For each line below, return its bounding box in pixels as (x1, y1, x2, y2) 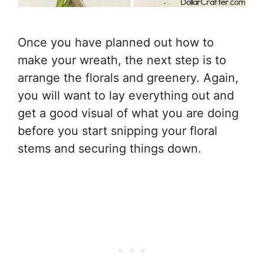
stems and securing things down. (18, 141, 202, 156)
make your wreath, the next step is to (18, 52, 226, 67)
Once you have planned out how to (18, 35, 214, 49)
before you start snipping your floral (18, 123, 217, 138)
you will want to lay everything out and (18, 88, 234, 103)
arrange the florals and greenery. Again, (18, 70, 239, 85)
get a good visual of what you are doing (18, 105, 239, 120)
